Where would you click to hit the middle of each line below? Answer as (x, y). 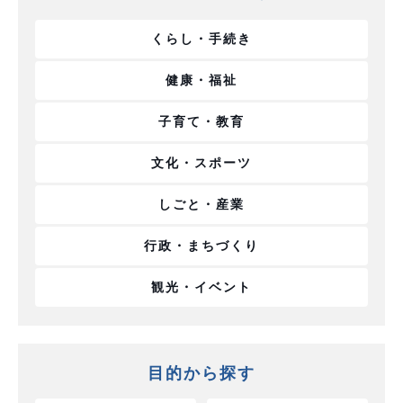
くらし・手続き (201, 39)
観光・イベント (201, 287)
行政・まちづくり (201, 246)
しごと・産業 (201, 205)
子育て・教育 (201, 122)
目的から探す (201, 374)
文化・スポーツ (201, 163)
